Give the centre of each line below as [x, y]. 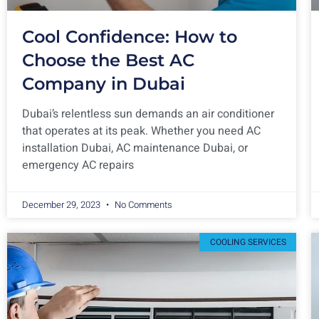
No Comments [142, 204]
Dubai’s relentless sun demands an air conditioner [148, 114]
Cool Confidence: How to [130, 36]
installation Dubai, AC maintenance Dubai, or [135, 148]
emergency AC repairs [78, 165]
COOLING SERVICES [248, 242]
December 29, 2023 [62, 204]
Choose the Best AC [108, 60]
